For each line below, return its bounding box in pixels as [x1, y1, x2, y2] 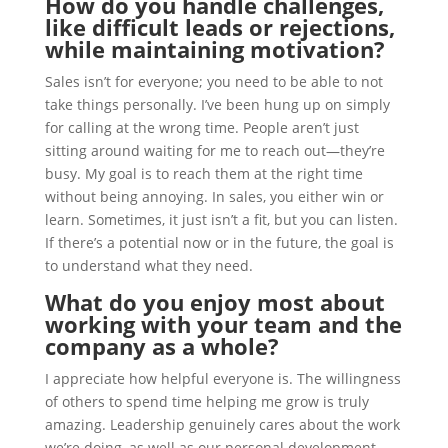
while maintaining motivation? [44, 34, 385, 64]
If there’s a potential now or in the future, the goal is [44, 233, 394, 252]
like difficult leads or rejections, [44, 12, 395, 42]
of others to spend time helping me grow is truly [44, 392, 369, 411]
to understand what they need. [44, 256, 253, 275]
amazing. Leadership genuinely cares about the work [44, 415, 400, 434]
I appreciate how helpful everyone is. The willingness [44, 369, 401, 388]
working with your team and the [44, 309, 402, 339]
